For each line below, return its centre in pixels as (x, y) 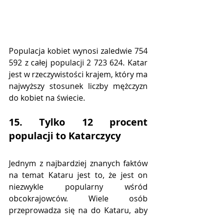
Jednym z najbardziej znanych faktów (78, 164)
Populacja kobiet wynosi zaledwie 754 (78, 51)
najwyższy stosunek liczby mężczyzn (78, 86)
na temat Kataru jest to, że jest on (78, 175)
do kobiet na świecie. (47, 98)
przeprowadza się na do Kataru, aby (78, 210)
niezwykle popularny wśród (78, 187)
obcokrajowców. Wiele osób (78, 199)
